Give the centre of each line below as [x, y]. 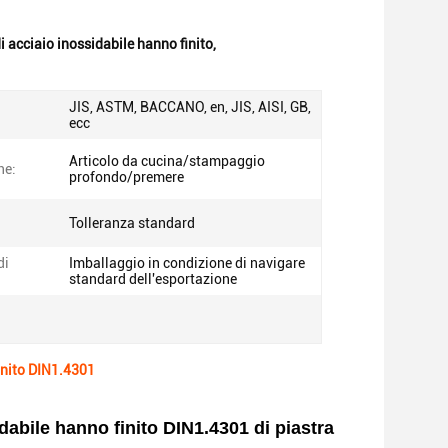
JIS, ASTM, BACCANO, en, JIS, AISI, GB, [190, 107]
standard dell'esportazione [153, 279]
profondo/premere [126, 177]
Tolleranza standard [132, 223]
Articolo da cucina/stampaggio [167, 161]
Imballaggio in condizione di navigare [187, 263]
